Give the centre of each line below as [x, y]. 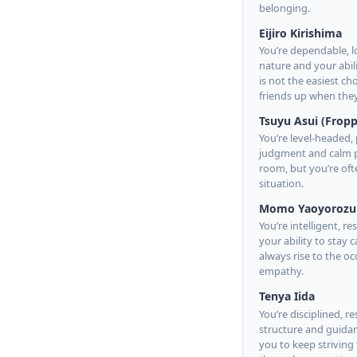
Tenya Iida [287, 296]
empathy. [281, 271]
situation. [281, 184]
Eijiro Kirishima [300, 33]
